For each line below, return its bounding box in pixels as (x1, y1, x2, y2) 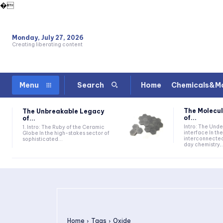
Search (77, 81, 104, 90)
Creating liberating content (12, 41, 83, 48)
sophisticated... (22, 135, 63, 142)
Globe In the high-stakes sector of (22, 129, 110, 136)
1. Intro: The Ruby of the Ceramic (22, 123, 105, 130)
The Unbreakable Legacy (22, 107, 104, 115)
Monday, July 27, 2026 (12, 33, 84, 41)
